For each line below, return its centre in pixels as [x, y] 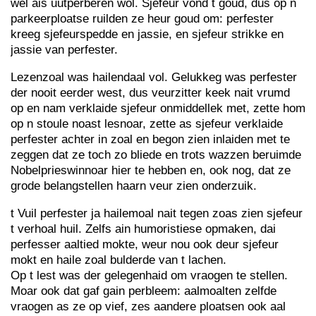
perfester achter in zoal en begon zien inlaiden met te [150, 139]
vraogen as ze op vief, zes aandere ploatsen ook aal [148, 306]
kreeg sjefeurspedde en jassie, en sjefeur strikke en [147, 34]
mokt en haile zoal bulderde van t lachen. [119, 260]
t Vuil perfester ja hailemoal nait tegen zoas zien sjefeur [157, 213]
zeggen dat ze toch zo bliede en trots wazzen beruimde [156, 155]
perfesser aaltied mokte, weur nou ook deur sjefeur [145, 244]
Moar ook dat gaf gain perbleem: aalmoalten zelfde [144, 291]
